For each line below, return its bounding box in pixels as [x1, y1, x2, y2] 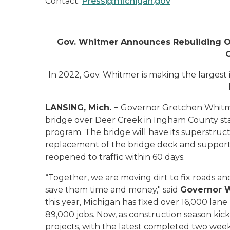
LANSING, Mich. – [45, 103, 121, 112]
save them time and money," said [45, 185, 180, 195]
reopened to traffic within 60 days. [45, 152, 185, 162]
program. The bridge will [45, 127, 148, 137]
